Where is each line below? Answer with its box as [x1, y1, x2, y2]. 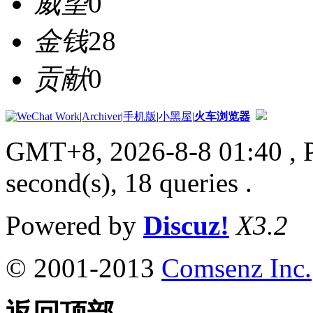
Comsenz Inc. [161, 253, 312, 284]
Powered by [6, 210, 143, 241]
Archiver [82, 110, 121, 123]
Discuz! [143, 210, 229, 241]
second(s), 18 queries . [6, 168, 252, 198]
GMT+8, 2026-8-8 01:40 [6, 136, 282, 167]
